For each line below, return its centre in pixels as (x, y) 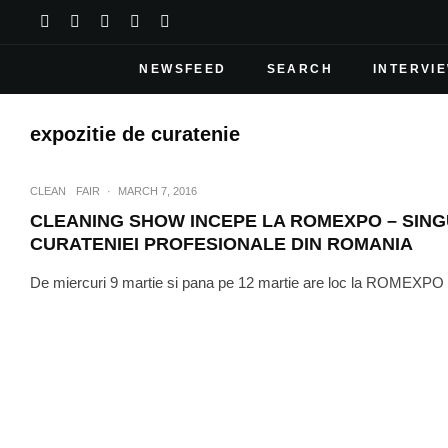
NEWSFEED (183, 69)
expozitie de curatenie (135, 134)
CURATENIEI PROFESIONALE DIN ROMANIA (221, 244)
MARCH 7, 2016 (157, 191)
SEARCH (300, 69)
